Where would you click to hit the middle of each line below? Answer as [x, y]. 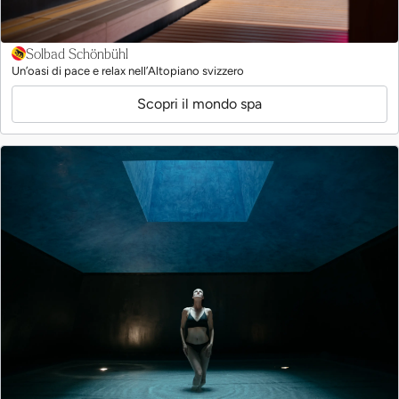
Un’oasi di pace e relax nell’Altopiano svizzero [128, 70]
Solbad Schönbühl [77, 53]
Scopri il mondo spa [199, 103]
